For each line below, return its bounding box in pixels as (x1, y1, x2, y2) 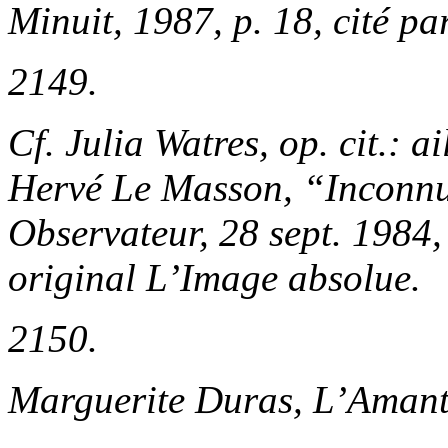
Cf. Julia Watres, (8, 120, 279, 164)
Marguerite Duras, (8, 377, 313, 421)
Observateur (8, 210, 199, 254)
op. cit (279, 120, 378, 164)
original (8, 255, 146, 299)
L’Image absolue (146, 255, 411, 299)
